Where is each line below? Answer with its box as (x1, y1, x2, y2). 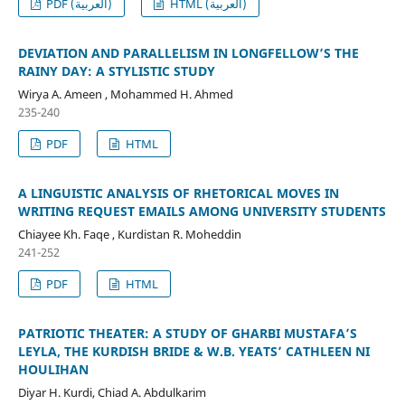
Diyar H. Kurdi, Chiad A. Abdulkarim (17, 384, 206, 401)
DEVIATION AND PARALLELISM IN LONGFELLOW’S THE (17, 44, 359, 62)
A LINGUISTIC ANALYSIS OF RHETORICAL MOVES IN (17, 184, 339, 202)
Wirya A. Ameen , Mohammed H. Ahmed (17, 86, 233, 103)
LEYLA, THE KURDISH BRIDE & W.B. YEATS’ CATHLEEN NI (17, 343, 370, 361)
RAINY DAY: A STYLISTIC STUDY (17, 62, 215, 80)
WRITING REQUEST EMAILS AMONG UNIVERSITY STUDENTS (17, 202, 386, 221)
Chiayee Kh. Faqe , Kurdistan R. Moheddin (17, 226, 241, 243)
